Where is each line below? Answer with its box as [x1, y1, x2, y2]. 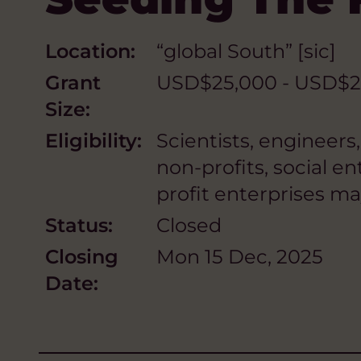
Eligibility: [45, 129, 142, 153]
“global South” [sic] [156, 39, 336, 64]
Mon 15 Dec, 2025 [156, 245, 323, 269]
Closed [156, 214, 222, 238]
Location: [45, 39, 135, 64]
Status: [45, 214, 113, 238]
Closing [45, 245, 118, 269]
